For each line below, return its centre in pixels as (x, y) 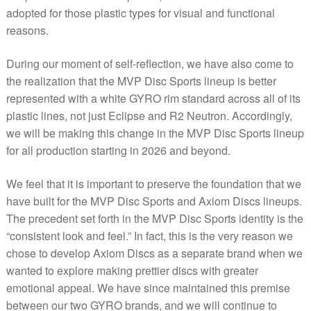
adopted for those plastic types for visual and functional (140, 13)
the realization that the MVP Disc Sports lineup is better (141, 81)
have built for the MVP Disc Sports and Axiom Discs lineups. (154, 201)
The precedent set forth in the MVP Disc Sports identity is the (154, 218)
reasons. (27, 31)
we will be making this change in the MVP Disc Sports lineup (155, 133)
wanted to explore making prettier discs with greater (132, 270)
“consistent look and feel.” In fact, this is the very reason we (149, 235)
